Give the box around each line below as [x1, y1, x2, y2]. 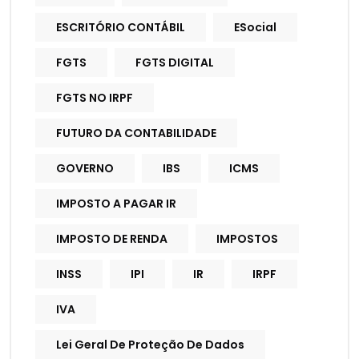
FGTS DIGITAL [135, 54, 214, 71]
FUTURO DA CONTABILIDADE [56, 125, 216, 142]
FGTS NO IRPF [56, 90, 133, 107]
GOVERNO [56, 160, 114, 177]
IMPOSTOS [216, 231, 278, 248]
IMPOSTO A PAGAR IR [56, 196, 176, 212]
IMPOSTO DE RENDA [56, 231, 167, 248]
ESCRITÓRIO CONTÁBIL [56, 19, 185, 36]
